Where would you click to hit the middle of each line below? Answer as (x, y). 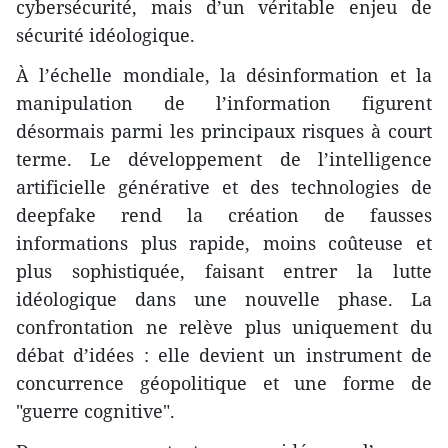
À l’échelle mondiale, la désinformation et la (224, 74)
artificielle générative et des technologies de (224, 186)
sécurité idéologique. (105, 34)
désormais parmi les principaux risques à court (224, 130)
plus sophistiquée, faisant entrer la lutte (224, 270)
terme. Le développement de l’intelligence (224, 158)
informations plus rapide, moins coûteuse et (224, 242)
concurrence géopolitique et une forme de (224, 382)
